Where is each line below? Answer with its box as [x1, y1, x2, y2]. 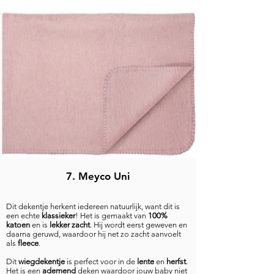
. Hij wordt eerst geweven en [90, 220, 187, 229]
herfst [166, 257, 186, 266]
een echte [6, 211, 42, 220]
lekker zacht [50, 220, 90, 229]
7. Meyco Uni [66, 170, 130, 182]
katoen [6, 220, 30, 229]
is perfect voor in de [67, 257, 137, 266]
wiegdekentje [18, 257, 67, 266]
